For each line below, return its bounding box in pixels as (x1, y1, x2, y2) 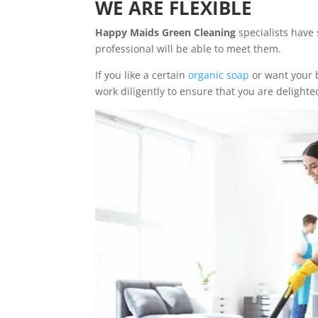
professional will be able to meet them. (95, 41, 282, 55)
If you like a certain (95, 67, 189, 82)
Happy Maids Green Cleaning (95, 25, 236, 39)
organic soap (188, 67, 250, 82)
